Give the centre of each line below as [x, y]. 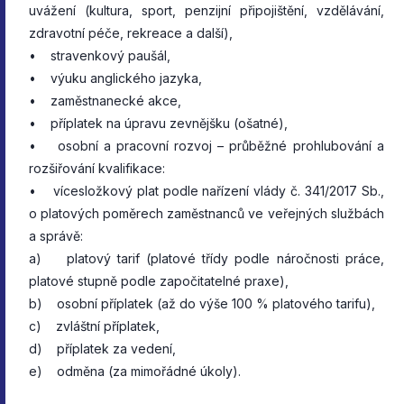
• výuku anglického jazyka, [115, 78]
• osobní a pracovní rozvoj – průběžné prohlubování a [207, 145]
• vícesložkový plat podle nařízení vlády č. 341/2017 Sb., [207, 190]
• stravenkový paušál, [103, 55]
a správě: [56, 235]
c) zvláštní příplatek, [94, 326]
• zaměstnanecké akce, [107, 100]
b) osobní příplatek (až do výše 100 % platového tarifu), [202, 303]
